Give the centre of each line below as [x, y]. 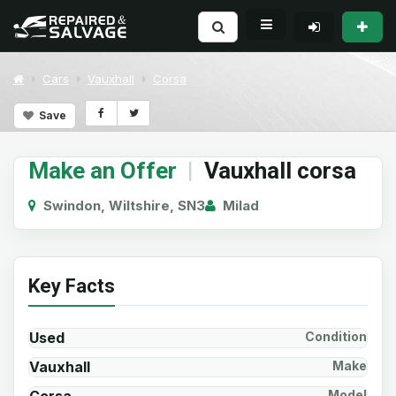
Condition [336, 336]
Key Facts [72, 286]
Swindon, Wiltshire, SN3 [121, 206]
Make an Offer [103, 171]
